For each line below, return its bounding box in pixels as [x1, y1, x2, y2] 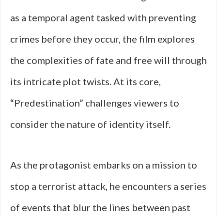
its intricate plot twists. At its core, [10, 76, 161, 87]
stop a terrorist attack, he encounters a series [10, 180, 206, 192]
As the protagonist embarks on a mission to [10, 159, 197, 170]
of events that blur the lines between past [10, 201, 190, 213]
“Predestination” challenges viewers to [10, 97, 179, 108]
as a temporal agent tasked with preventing [10, 12, 196, 23]
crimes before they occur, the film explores [10, 33, 195, 45]
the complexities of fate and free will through [10, 54, 207, 66]
